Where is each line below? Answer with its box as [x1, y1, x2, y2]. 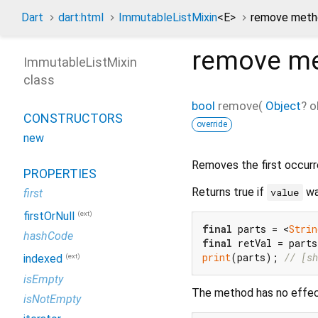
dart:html [58, 11, 104, 24]
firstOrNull [23, 209, 75, 224]
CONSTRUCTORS [23, 111, 123, 126]
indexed [23, 252, 62, 266]
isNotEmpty [23, 292, 81, 306]
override [197, 119, 227, 129]
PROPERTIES [23, 166, 97, 181]
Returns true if [192, 185, 267, 199]
